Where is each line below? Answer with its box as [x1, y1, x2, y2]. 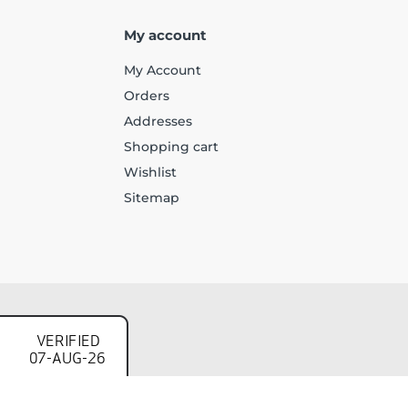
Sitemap [124, 189, 179, 207]
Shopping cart [124, 138, 219, 156]
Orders [124, 87, 169, 105]
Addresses [124, 113, 192, 130]
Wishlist [124, 164, 177, 181]
